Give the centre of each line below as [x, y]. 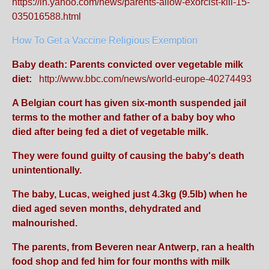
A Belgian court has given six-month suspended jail [129, 103]
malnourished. [45, 223]
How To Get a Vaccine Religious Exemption [105, 41]
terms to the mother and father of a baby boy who [124, 117]
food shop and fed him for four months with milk [121, 261]
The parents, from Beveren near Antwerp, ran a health [133, 247]
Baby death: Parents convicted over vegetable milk [128, 65]
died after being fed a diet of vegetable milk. [110, 132]
